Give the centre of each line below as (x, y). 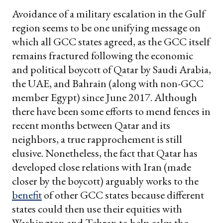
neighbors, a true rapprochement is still (97, 139)
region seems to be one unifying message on (106, 27)
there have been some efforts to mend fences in (111, 111)
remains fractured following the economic (103, 55)
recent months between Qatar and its (91, 125)
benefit (27, 195)
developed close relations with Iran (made (102, 167)
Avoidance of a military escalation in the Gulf (109, 13)
